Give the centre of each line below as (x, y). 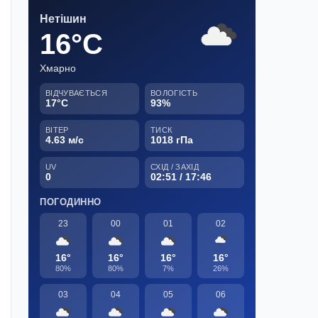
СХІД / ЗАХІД (175, 166)
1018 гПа (172, 139)
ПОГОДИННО (71, 202)
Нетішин (63, 18)
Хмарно (58, 68)
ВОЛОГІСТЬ (174, 93)
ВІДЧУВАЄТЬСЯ (76, 93)
